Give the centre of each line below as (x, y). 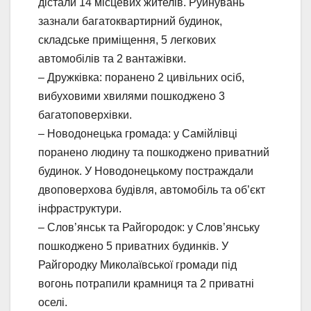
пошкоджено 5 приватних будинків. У (133, 246)
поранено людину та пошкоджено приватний (154, 152)
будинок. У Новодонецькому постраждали (146, 171)
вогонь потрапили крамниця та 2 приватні (146, 283)
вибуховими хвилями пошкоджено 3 (132, 96)
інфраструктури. (80, 208)
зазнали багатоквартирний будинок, (130, 21)
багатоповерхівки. (85, 115)
